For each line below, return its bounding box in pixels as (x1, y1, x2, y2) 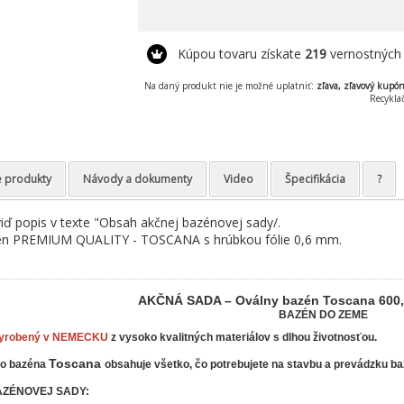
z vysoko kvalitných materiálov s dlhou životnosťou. (107, 331, 377, 344)
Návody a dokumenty (82, 171, 192, 187)
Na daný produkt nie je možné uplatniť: (144, 79, 317, 92)
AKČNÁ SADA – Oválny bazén (137, 293, 323, 308)
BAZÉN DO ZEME (278, 308, 368, 321)
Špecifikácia (284, 171, 345, 187)
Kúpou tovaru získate (177, 45, 305, 62)
